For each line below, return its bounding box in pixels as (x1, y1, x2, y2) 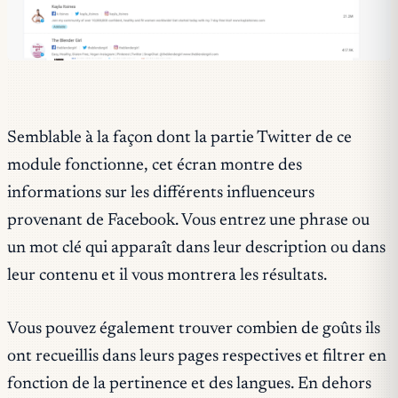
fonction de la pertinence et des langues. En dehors (7, 375, 371, 393)
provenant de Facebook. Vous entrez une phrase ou (7, 211, 370, 229)
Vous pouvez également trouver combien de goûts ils (7, 320, 380, 338)
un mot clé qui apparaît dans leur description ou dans (7, 239, 386, 257)
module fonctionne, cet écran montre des (7, 156, 302, 174)
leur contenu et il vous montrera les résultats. (7, 267, 327, 284)
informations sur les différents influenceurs (7, 184, 314, 202)
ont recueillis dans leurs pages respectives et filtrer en (7, 347, 386, 365)
